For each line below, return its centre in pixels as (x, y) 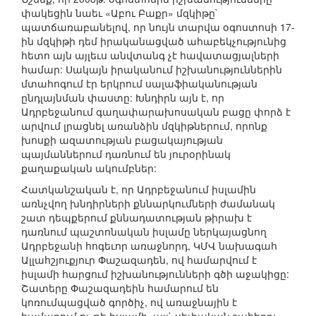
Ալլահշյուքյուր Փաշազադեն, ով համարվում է (139, 260)
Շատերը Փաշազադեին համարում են (120, 288)
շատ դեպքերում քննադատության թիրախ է (136, 218)
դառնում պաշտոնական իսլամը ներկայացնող (144, 232)
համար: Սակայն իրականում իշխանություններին (152, 69)
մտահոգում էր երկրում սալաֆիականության (139, 84)
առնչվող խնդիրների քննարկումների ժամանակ (148, 203)
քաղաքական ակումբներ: (89, 168)
